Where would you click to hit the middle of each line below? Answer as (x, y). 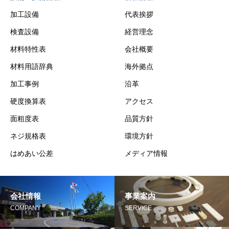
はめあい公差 (32, 154)
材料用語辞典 (32, 67)
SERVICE (138, 208)
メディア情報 (146, 154)
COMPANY (26, 208)
